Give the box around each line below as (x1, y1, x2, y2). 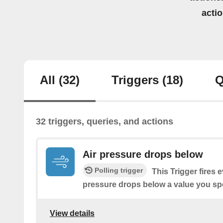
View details (50, 209, 95, 218)
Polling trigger (95, 166, 143, 175)
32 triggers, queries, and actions (36, 116, 173, 127)
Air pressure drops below (83, 149, 203, 160)
